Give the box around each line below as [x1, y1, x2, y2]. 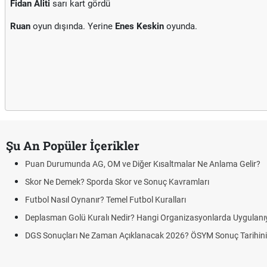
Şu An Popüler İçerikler [6, 138, 139, 153]
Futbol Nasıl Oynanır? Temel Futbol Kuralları [25, 195, 186, 204]
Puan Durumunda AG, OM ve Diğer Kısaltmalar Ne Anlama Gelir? [25, 159, 260, 169]
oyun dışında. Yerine [30, 21, 115, 32]
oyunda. [164, 21, 197, 32]
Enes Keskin [115, 21, 164, 32]
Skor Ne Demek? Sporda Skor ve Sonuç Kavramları [25, 177, 209, 187]
